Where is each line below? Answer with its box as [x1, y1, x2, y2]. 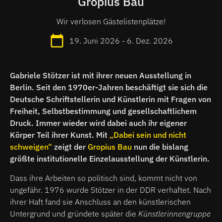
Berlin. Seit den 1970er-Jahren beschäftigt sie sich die [10, 82, 208, 93]
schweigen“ [10, 142, 52, 152]
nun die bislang [132, 142, 188, 152]
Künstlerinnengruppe [138, 209, 211, 219]
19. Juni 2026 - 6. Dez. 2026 [69, 35, 173, 46]
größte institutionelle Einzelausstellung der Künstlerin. [10, 154, 210, 164]
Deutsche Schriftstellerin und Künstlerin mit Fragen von [10, 94, 211, 105]
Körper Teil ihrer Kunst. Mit [10, 130, 110, 140]
